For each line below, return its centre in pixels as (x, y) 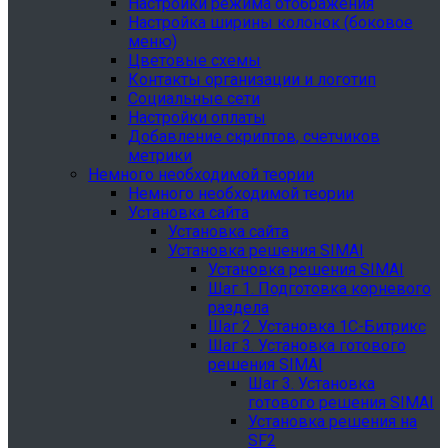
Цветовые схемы (194, 60)
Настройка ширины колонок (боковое (270, 22)
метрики (160, 155)
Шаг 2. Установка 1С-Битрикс (317, 326)
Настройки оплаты (197, 117)
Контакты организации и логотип (252, 79)
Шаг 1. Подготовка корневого (319, 288)
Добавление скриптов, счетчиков (254, 136)
